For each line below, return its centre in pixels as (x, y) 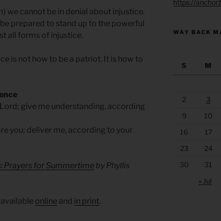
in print (87, 201)
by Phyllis (112, 166)
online (46, 201)
